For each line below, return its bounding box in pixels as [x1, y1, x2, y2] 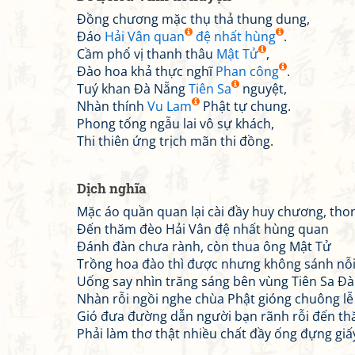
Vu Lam [147, 97, 192, 115]
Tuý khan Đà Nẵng [77, 80, 189, 97]
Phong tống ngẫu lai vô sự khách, [77, 115, 274, 132]
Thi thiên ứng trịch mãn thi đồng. [77, 132, 273, 150]
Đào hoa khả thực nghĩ [77, 63, 216, 80]
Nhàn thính [77, 97, 147, 115]
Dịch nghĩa [77, 179, 147, 197]
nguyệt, [239, 80, 287, 97]
